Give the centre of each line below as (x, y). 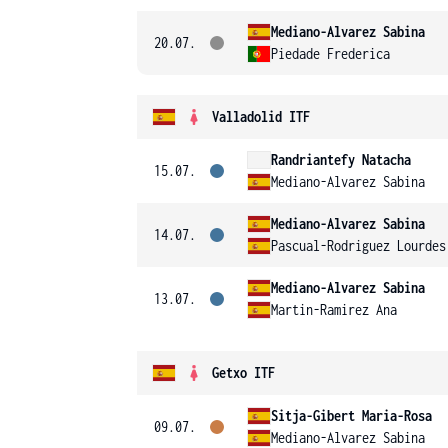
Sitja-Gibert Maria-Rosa (351, 415)
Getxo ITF (243, 372)
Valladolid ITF (261, 116)
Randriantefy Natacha (341, 159)
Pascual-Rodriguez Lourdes (358, 245)
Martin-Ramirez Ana (334, 309)
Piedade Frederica (330, 53)
